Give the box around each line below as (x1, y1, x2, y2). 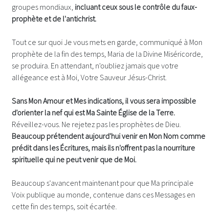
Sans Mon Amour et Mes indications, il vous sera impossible (12, 95, 196, 106)
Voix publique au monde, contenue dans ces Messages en (12, 189, 195, 199)
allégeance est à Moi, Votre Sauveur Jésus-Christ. (12, 72, 168, 82)
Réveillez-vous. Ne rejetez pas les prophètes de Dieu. (12, 119, 181, 129)
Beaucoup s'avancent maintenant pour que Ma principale (12, 177, 194, 188)
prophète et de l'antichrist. (12, 13, 98, 23)
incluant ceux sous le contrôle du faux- (75, 1, 197, 12)
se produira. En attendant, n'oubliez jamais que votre (12, 60, 178, 70)
